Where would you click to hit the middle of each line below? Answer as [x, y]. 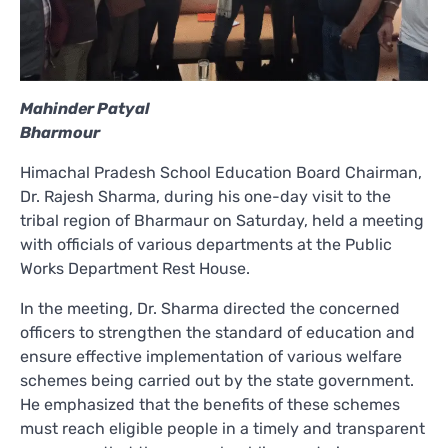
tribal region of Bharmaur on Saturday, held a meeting [222, 220]
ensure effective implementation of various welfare [211, 356]
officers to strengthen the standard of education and [217, 332]
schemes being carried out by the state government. [217, 380]
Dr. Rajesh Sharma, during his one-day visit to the [205, 196]
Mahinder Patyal [85, 108]
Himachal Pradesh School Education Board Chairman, [221, 172]
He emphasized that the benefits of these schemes [210, 404]
